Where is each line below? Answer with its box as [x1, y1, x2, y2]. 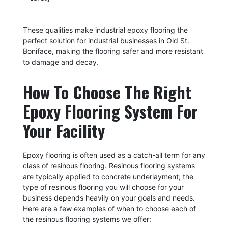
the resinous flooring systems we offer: [22, 214, 151, 223]
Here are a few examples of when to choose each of [22, 204, 196, 213]
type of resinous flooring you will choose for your [22, 182, 184, 191]
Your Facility [22, 118, 105, 142]
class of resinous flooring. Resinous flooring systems [22, 161, 195, 170]
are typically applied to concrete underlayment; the [22, 172, 193, 181]
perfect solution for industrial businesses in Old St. [22, 36, 189, 45]
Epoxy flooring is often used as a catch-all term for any [22, 150, 205, 159]
